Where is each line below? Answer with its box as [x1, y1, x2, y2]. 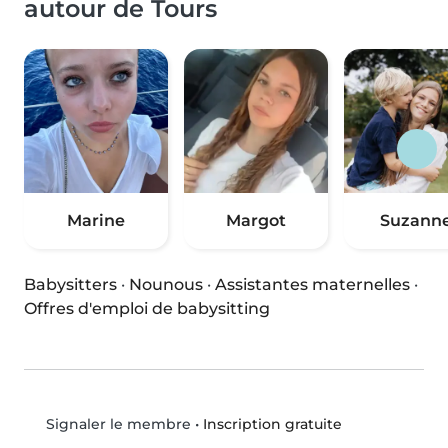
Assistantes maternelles [215, 275, 410, 295]
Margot [226, 211, 286, 231]
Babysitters [24, 275, 117, 295]
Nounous [129, 275, 203, 295]
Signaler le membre [41, 415, 191, 434]
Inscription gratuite [202, 414, 342, 433]
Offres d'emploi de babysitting [24, 299, 270, 319]
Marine [67, 211, 125, 231]
